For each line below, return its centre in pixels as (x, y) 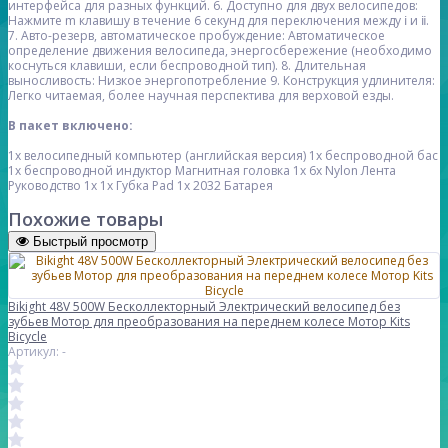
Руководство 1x (52, 186)
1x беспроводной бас (373, 156)
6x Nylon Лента (352, 171)
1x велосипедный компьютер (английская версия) (157, 156)
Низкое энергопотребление (184, 81)
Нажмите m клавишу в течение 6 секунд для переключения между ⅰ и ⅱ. (218, 21)
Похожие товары (85, 219)
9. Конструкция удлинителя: (352, 81)
